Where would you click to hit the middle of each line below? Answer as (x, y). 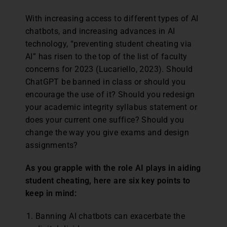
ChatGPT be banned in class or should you (105, 82)
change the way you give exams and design (107, 132)
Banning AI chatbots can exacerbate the (110, 216)
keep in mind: (51, 193)
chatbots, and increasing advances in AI (100, 31)
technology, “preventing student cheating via (109, 44)
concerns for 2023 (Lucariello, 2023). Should (109, 69)
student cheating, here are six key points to (108, 180)
